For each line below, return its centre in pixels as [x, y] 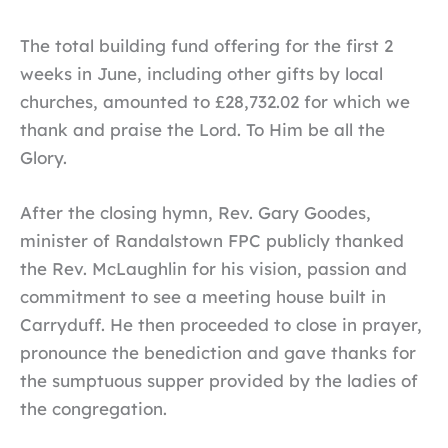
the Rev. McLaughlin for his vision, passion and [213, 269]
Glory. [43, 158]
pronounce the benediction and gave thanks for [218, 353]
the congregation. [93, 409]
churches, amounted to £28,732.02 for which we [215, 102]
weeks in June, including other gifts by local [201, 74]
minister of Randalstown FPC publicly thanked [212, 241]
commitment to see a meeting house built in [203, 297]
